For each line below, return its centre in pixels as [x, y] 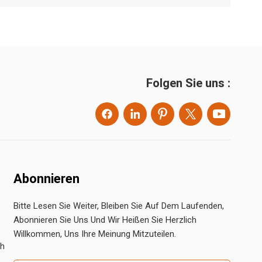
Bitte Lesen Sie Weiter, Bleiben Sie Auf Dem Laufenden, [119, 206]
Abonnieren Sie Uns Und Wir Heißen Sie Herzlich [105, 220]
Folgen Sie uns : [189, 83]
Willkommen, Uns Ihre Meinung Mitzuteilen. [95, 234]
